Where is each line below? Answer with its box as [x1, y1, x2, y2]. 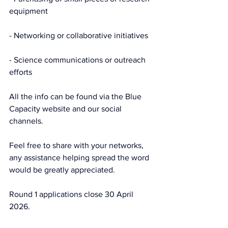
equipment [9, 7, 48, 15]
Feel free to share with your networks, [9, 141, 146, 150]
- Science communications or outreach [9, 55, 148, 64]
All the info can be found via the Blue [9, 92, 144, 101]
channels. [9, 117, 43, 125]
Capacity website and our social [9, 104, 124, 113]
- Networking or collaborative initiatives [9, 31, 148, 40]
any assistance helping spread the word [9, 153, 151, 162]
